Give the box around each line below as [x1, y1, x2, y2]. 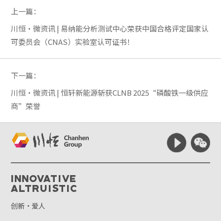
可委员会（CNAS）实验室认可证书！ [11, 36, 135, 47]
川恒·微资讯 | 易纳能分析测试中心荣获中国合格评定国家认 [11, 23, 209, 34]
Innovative [11, 172, 77, 184]
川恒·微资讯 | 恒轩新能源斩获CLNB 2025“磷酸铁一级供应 [11, 87, 209, 98]
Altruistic [11, 182, 79, 194]
